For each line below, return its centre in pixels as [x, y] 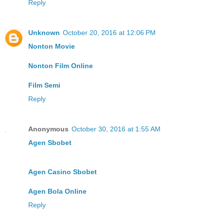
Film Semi [44, 85]
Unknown [44, 33]
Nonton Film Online [61, 66]
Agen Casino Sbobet [63, 172]
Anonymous [48, 129]
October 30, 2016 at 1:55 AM [116, 129]
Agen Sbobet [50, 143]
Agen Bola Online [57, 191]
